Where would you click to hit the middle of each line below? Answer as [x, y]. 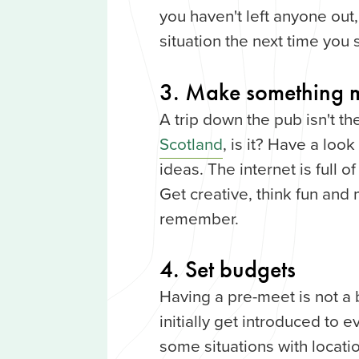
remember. [199, 218]
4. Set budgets [227, 270]
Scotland [191, 143]
